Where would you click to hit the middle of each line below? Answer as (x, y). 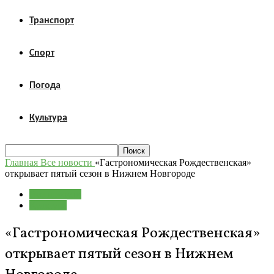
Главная (21, 162)
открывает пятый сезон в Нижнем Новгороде (100, 173)
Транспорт (52, 21)
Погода (45, 86)
